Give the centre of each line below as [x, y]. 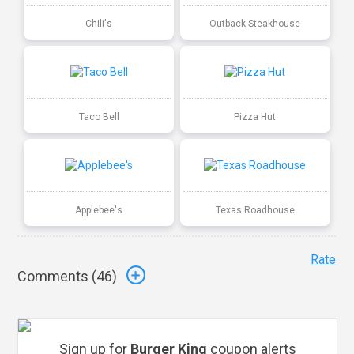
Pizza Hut [255, 117]
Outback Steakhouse [255, 23]
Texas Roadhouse [255, 210]
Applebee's [99, 210]
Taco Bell [99, 117]
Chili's [99, 23]
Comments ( [57, 277]
